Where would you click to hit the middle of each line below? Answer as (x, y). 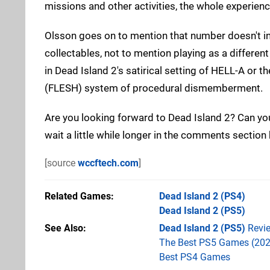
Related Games (78, 196)
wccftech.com (108, 163)
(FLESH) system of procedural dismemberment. (154, 88)
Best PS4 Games (195, 257)
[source (61, 163)
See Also (64, 228)
